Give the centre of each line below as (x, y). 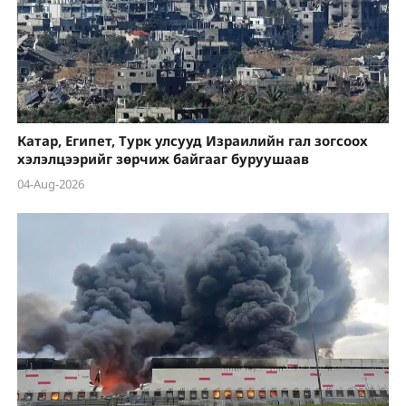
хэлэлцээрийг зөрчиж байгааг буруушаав (163, 158)
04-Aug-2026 (50, 184)
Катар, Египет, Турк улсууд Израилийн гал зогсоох (192, 140)
